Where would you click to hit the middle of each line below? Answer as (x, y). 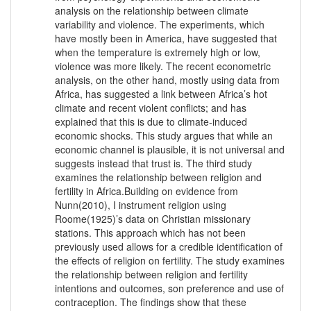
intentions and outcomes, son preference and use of (169, 288)
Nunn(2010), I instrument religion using (141, 205)
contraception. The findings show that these (151, 302)
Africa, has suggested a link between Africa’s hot (161, 94)
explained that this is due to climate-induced (151, 122)
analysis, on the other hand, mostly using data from (167, 80)
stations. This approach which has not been (150, 233)
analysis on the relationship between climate (152, 11)
